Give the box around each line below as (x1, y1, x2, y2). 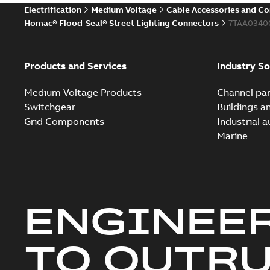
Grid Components (24, 115, 104, 127)
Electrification (24, 4, 81, 15)
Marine (216, 130, 248, 142)
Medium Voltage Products (24, 86, 142, 98)
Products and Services (24, 60, 127, 72)
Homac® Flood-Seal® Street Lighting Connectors (24, 17, 219, 28)
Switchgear (24, 101, 75, 113)
